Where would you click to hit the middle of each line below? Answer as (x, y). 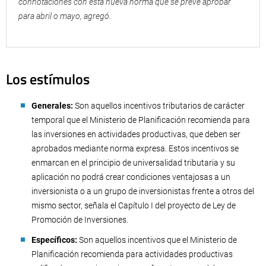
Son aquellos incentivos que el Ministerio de (157, 240)
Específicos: (54, 240)
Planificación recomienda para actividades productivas (132, 254)
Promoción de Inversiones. (80, 220)
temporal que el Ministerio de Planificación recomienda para (141, 120)
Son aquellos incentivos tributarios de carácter (159, 106)
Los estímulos (48, 79)
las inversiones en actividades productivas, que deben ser (136, 134)
